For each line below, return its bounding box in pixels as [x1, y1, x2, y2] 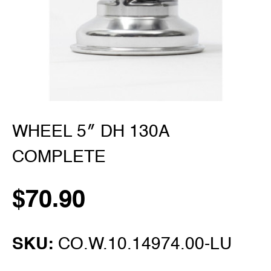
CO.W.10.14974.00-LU [58, 236, 232, 253]
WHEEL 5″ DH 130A [12, 123, 169, 140]
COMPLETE [12, 149, 106, 166]
